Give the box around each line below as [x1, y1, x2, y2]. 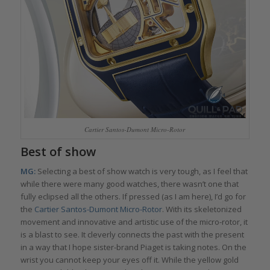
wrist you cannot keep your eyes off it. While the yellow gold [20, 254, 239, 265]
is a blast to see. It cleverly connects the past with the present [20, 228, 244, 240]
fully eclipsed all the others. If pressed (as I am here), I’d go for [20, 190, 246, 202]
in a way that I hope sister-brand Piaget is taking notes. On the [20, 241, 246, 253]
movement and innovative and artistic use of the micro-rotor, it [20, 216, 248, 227]
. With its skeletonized [162, 203, 242, 215]
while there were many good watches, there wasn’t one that [20, 178, 239, 189]
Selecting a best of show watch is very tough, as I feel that [35, 165, 248, 177]
